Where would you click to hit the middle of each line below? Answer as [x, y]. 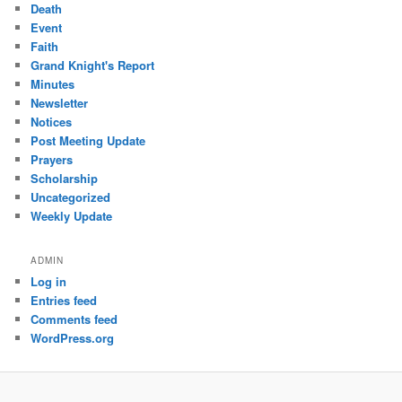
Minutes [53, 83]
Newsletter [60, 102]
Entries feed [64, 301]
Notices [52, 121]
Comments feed [74, 319]
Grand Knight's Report [93, 65]
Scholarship [65, 178]
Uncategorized [71, 197]
